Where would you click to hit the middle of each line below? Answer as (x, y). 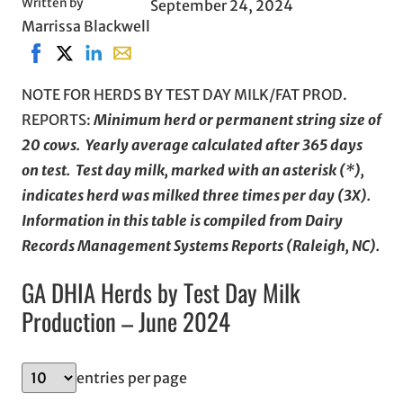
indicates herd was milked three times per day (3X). (196, 195)
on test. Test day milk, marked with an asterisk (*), (193, 170)
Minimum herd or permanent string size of (237, 119)
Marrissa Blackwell (86, 26)
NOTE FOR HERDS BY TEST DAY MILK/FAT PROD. (184, 94)
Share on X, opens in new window (163, 51)
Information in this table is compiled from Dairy (182, 220)
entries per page (132, 378)
